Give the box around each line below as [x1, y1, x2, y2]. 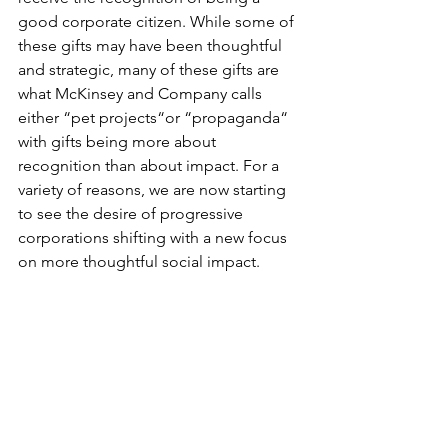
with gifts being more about [18, 131, 220, 151]
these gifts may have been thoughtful [18, 35, 286, 55]
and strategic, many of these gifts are [18, 59, 283, 79]
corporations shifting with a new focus [18, 227, 291, 247]
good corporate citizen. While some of [18, 11, 298, 31]
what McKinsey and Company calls [18, 83, 266, 103]
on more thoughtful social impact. [18, 251, 260, 271]
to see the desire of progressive [18, 203, 247, 223]
